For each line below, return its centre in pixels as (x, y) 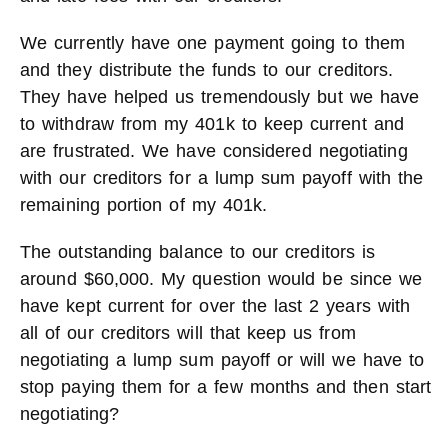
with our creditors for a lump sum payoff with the (222, 178)
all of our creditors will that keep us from (188, 333)
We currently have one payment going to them (212, 43)
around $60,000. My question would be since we (221, 279)
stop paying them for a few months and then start (226, 387)
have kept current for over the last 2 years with (215, 306)
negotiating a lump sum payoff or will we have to (222, 360)
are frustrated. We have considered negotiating (214, 151)
